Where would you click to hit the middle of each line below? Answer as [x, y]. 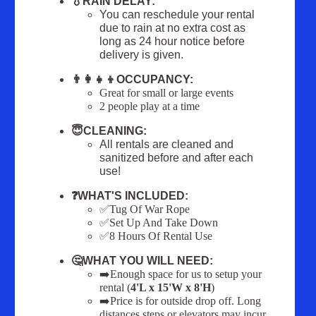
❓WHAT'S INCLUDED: [130, 196]
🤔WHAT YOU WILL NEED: [142, 261]
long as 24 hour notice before [172, 42]
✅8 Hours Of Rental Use [156, 236]
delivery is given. [142, 55]
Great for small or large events [167, 93]
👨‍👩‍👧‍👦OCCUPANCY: [133, 80]
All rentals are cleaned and [167, 145]
